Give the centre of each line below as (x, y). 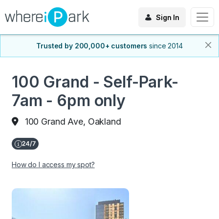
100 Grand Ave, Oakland (73, 121)
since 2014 (166, 46)
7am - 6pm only (69, 100)
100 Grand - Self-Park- (95, 82)
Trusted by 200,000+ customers (92, 46)
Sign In (167, 17)
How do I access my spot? (53, 164)
